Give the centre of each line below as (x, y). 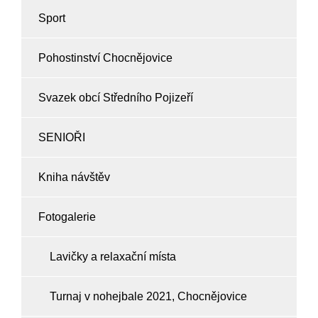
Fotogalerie (67, 217)
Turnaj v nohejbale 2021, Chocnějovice (148, 296)
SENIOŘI (62, 137)
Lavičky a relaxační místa (113, 257)
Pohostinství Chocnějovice (105, 58)
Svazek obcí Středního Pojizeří (116, 98)
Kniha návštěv (74, 177)
